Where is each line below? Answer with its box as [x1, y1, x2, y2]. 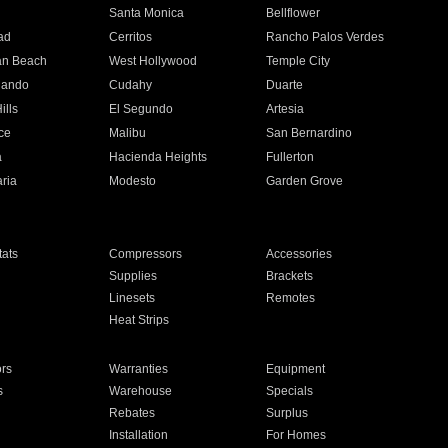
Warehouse [108, 384, 172, 398]
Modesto [108, 174, 156, 188]
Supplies [108, 269, 157, 283]
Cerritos [108, 30, 152, 44]
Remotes [266, 291, 316, 305]
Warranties [108, 362, 168, 376]
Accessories [266, 247, 333, 261]
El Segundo [108, 102, 173, 116]
